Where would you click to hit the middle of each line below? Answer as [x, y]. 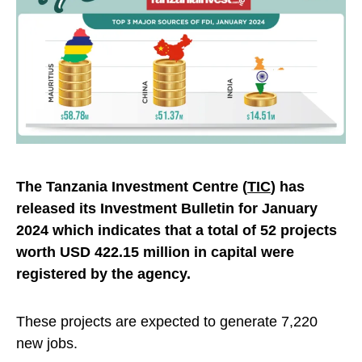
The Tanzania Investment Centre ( [132, 187]
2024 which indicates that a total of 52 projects [177, 231]
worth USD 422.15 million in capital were [155, 253]
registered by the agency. [103, 274]
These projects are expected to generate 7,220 [167, 322]
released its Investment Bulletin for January [167, 209]
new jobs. [47, 344]
